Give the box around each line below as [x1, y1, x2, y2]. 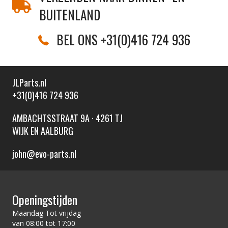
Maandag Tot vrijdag [12, 208, 81, 218]
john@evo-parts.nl [12, 147, 76, 160]
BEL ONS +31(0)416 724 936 [56, 30, 190, 49]
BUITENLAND [39, 5, 100, 24]
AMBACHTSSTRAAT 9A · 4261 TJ [12, 111, 123, 125]
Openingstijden [12, 190, 77, 209]
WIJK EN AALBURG [12, 124, 73, 137]
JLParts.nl [12, 75, 46, 89]
